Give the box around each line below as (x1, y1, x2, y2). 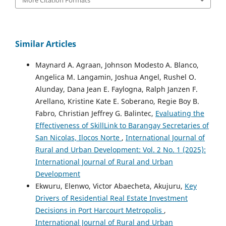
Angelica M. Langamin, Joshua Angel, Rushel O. (35, 72, 196, 82)
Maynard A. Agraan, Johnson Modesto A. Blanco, (35, 60, 199, 70)
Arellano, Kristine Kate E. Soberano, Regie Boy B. (35, 96, 199, 106)
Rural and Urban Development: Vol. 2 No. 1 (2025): (35, 144, 206, 154)
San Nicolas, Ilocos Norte (35, 132, 122, 142)
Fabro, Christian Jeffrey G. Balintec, (35, 108, 155, 118)
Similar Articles (15, 38, 76, 49)
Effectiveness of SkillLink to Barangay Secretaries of (35, 120, 209, 130)
